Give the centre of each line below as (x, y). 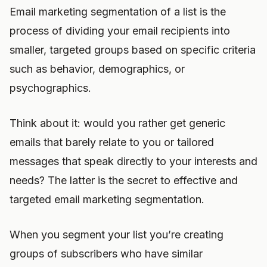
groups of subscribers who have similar (106, 254)
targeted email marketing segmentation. (107, 199)
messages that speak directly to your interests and (133, 161)
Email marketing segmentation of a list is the (118, 12)
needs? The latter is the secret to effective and (124, 180)
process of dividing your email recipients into (120, 31)
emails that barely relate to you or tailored (112, 142)
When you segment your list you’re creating (117, 235)
